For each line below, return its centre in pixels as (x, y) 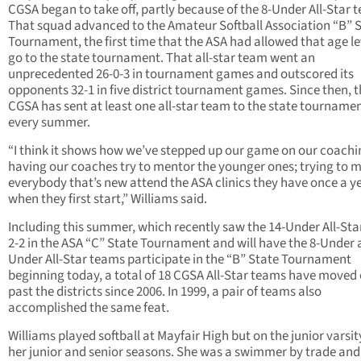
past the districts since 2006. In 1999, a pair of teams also (165, 292)
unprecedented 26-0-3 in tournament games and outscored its (181, 75)
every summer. (49, 123)
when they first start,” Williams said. (108, 199)
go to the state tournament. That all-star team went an (162, 58)
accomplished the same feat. (89, 308)
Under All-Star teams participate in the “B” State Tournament (180, 260)
